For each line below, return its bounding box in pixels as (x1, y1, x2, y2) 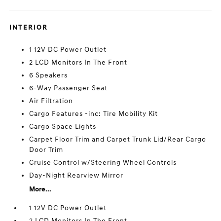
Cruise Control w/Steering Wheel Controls (29, 158, 177, 167)
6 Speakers (29, 71, 68, 79)
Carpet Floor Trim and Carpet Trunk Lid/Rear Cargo (29, 135, 207, 144)
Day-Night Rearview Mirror (29, 171, 124, 180)
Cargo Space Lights (29, 122, 97, 131)
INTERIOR (9, 23, 48, 32)
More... (29, 185, 52, 193)
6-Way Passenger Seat (29, 84, 108, 92)
